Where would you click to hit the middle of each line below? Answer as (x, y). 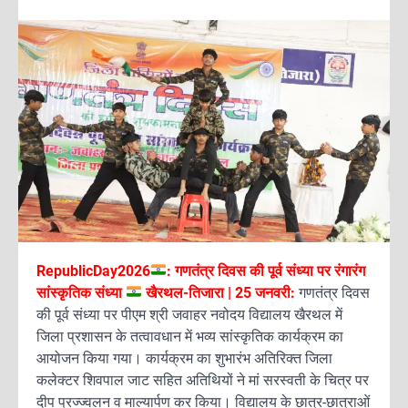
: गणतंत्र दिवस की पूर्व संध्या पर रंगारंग (266, 270)
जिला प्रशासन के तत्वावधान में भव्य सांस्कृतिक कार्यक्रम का (190, 336)
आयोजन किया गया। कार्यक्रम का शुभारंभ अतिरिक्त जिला (184, 358)
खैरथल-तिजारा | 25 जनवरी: (221, 292)
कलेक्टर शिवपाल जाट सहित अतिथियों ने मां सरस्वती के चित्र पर (203, 380)
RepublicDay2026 (93, 270)
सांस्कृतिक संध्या (81, 292)
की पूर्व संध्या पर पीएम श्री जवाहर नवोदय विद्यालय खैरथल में (189, 314)
